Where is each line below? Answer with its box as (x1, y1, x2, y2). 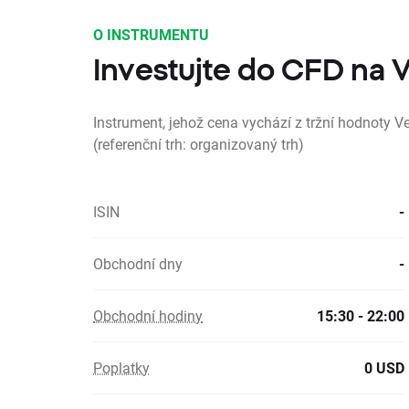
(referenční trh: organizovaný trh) (93, 134, 304, 153)
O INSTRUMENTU (93, 25, 209, 44)
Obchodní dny (93, 254, 183, 273)
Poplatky (93, 358, 150, 377)
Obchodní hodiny (93, 306, 203, 325)
